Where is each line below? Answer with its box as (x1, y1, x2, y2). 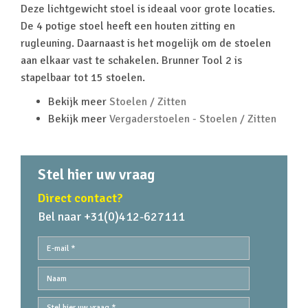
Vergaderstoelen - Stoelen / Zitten (109, 112, 276, 126)
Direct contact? (38, 190, 123, 206)
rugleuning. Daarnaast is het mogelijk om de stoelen (21, 36, 271, 50)
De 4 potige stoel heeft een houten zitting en (21, 19, 235, 33)
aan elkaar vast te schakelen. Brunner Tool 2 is (21, 54, 242, 67)
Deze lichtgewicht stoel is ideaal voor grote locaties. (21, 2, 275, 16)
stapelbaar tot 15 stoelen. (21, 71, 145, 85)
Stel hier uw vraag (38, 165, 155, 184)
